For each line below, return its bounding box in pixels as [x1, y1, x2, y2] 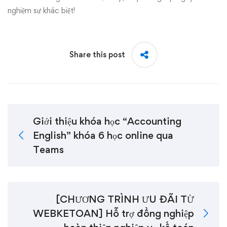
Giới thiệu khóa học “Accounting [33, 115, 181, 127]
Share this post [69, 50, 125, 59]
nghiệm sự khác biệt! [8, 6, 75, 15]
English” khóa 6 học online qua [33, 129, 173, 141]
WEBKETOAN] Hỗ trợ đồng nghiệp [33, 207, 194, 219]
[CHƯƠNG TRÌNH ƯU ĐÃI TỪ [56, 193, 194, 205]
